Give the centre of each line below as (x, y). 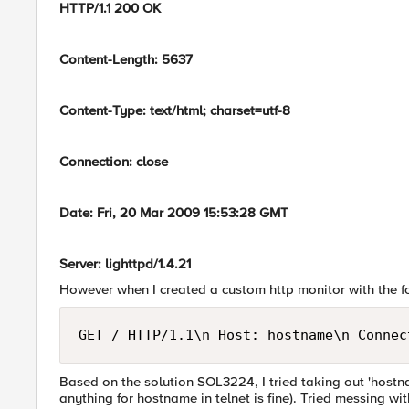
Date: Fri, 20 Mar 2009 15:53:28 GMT (174, 213)
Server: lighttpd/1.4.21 (125, 264)
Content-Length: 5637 (126, 59)
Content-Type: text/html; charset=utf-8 (175, 110)
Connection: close (114, 162)
